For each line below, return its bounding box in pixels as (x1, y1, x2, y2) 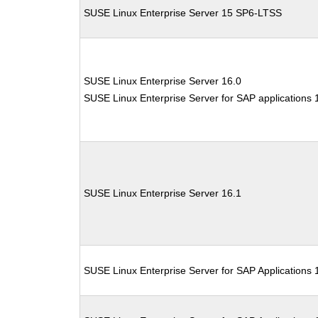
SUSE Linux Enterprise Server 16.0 (84, 75, 242, 87)
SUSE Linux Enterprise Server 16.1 (84, 187, 242, 199)
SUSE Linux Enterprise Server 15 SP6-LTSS (84, 7, 283, 18)
